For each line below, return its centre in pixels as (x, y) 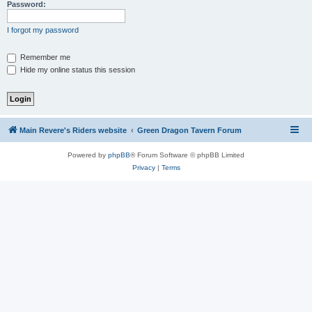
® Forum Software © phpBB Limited (187, 155)
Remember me (44, 57)
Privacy (143, 168)
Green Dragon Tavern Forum (189, 131)
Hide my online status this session (77, 69)
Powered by (88, 155)
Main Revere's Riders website (73, 131)
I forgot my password (43, 30)
